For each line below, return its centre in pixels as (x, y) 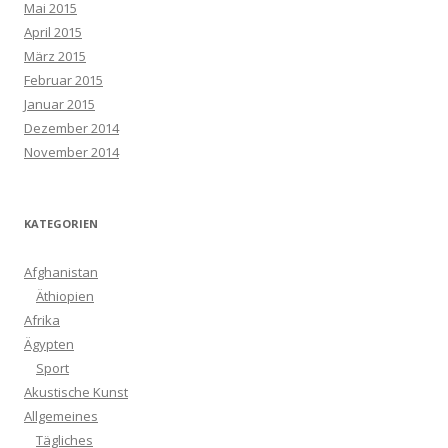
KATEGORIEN (61, 223)
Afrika (42, 320)
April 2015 (53, 32)
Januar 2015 (59, 104)
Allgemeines (61, 416)
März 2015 (55, 56)
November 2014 (71, 152)
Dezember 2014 (71, 128)
